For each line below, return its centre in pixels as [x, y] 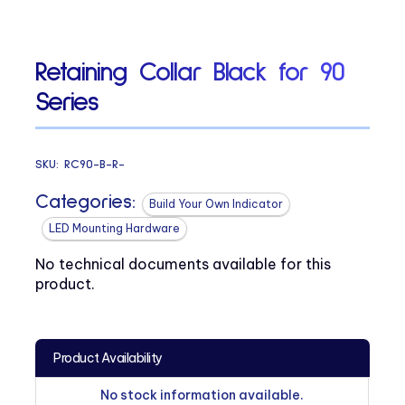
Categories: [86, 202]
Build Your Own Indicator [217, 203]
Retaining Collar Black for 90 [190, 73]
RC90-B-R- [95, 164]
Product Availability [108, 358]
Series [67, 103]
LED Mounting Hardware [115, 228]
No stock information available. [202, 395]
